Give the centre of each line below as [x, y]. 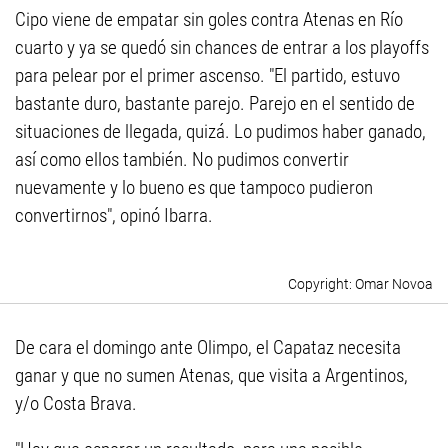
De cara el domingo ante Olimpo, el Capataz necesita [208, 347]
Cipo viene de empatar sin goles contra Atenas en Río [209, 19]
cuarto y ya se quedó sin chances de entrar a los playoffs [222, 47]
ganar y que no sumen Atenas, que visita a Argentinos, [211, 375]
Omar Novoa [394, 284]
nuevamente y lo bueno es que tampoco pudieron [194, 187]
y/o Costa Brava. [76, 403]
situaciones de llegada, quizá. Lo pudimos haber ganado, [220, 131]
